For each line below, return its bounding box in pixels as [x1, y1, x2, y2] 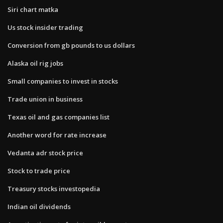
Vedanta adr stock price [7, 148, 83, 157]
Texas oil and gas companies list [7, 112, 110, 121]
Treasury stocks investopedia [7, 184, 100, 193]
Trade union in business [7, 94, 83, 104]
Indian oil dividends [7, 202, 71, 211]
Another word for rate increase [7, 130, 107, 139]
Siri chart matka [7, 4, 58, 14]
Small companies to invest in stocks [7, 76, 118, 86]
